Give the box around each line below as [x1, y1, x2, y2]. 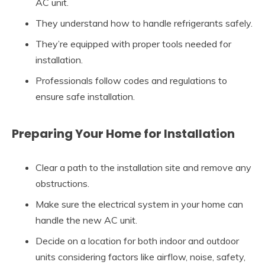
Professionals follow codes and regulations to [35, 75, 227, 87]
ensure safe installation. [35, 91, 135, 103]
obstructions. [35, 177, 89, 189]
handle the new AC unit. [35, 214, 137, 226]
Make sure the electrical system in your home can [35, 198, 243, 210]
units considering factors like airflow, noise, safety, [35, 250, 245, 263]
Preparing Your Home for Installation [12, 125, 235, 143]
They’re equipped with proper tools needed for [35, 38, 231, 50]
